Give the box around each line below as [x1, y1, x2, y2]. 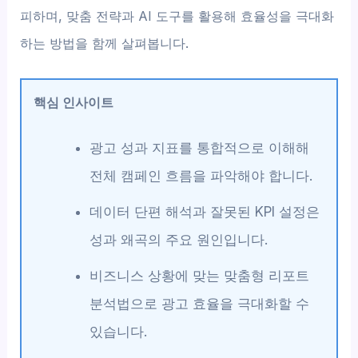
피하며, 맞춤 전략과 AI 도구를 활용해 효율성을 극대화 [20, 8, 335, 25]
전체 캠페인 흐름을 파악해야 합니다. [89, 167, 312, 184]
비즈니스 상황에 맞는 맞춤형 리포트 [89, 267, 309, 284]
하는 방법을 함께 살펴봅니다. [20, 35, 189, 52]
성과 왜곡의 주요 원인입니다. [89, 231, 268, 248]
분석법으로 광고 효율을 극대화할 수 [89, 295, 309, 312]
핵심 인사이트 [34, 93, 114, 110]
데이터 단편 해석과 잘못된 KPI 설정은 [89, 203, 320, 220]
